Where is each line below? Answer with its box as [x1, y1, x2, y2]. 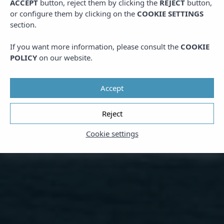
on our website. [37, 52, 92, 62]
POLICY [10, 52, 37, 62]
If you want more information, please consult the [10, 41, 180, 51]
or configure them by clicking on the [10, 8, 137, 18]
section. [10, 19, 36, 29]
